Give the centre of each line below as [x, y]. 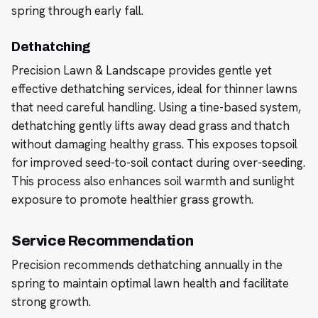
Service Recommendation [103, 241]
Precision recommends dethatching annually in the [147, 265]
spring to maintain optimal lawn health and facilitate [150, 284]
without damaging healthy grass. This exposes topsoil [154, 144]
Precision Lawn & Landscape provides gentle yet [142, 71]
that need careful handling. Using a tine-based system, [156, 108]
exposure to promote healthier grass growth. [132, 200]
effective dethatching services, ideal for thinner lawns [154, 89]
